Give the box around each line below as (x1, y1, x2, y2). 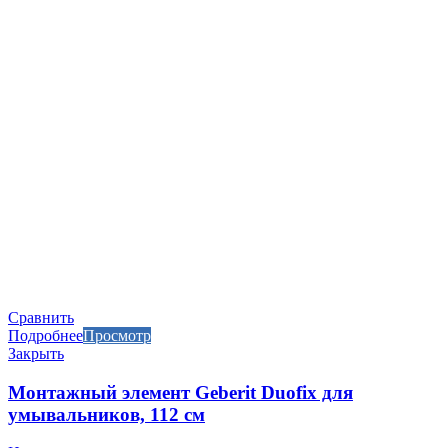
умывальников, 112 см (8, 403, 205, 425)
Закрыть (8, 344, 64, 362)
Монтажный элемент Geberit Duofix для (8, 381, 353, 403)
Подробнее (8, 326, 83, 344)
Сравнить (8, 308, 74, 326)
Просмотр (83, 326, 151, 344)
